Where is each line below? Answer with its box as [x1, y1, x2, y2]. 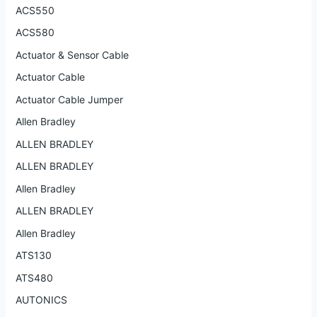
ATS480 [15, 271, 53, 284]
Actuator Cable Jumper [15, 93, 123, 105]
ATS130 [15, 249, 52, 262]
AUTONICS [15, 294, 67, 306]
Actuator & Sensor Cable [15, 48, 129, 61]
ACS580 [15, 26, 54, 39]
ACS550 [15, 4, 54, 16]
